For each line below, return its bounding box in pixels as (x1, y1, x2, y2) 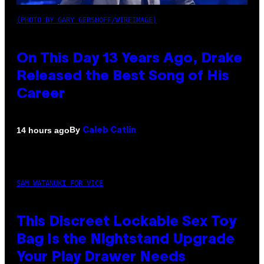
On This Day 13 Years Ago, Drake (16, 52, 242, 66)
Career (16, 88, 65, 101)
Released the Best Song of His (16, 70, 229, 84)
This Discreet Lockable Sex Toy (16, 216, 236, 229)
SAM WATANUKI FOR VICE (16, 179, 103, 188)
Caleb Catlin (82, 127, 136, 135)
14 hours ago (16, 125, 70, 135)
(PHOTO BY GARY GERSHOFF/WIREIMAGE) (16, 16, 157, 25)
